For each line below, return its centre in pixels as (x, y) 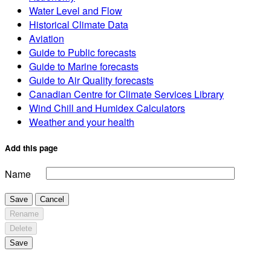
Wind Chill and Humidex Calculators (107, 108)
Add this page (31, 148)
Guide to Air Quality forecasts (91, 80)
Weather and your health (82, 122)
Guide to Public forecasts (83, 52)
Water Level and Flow (76, 10)
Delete (21, 229)
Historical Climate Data (79, 24)
